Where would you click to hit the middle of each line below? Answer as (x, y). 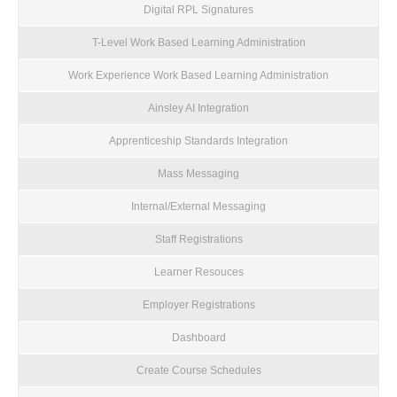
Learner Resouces (198, 272)
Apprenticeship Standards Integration (198, 140)
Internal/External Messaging (198, 206)
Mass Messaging (198, 173)
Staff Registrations (198, 239)
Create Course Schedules (198, 370)
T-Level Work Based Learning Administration (198, 42)
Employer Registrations (198, 304)
